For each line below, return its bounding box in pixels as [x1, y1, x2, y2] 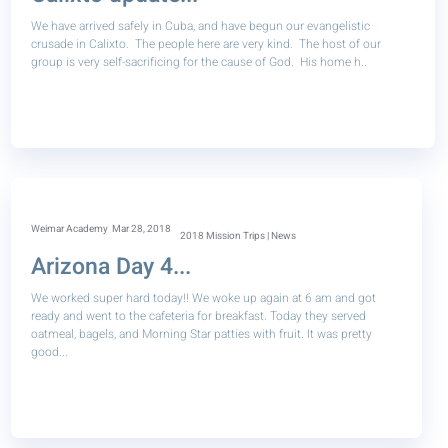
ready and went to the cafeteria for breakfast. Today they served [31, 307, 367, 325]
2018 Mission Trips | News [180, 229, 297, 243]
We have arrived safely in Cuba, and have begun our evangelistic [31, 17, 371, 35]
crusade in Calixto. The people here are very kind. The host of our [31, 35, 382, 53]
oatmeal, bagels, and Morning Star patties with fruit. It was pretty [31, 325, 373, 343]
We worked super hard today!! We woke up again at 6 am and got [31, 289, 377, 307]
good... [31, 343, 69, 361]
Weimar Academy [31, 222, 109, 236]
